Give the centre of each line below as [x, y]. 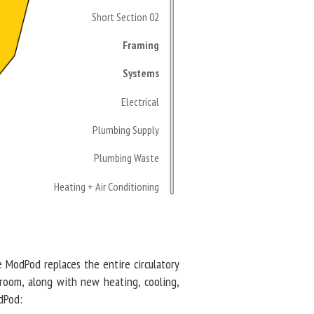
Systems [141, 73]
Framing [141, 45]
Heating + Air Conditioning [108, 186]
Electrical [141, 101]
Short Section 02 [127, 16]
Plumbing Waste [128, 158]
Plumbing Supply [127, 130]
